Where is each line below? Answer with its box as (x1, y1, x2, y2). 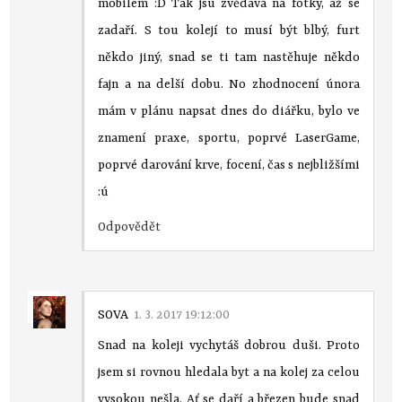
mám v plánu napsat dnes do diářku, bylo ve (98, 103, 360, 118)
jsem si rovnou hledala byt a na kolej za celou (98, 364, 360, 380)
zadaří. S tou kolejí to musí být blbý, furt (98, 22, 360, 38)
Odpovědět (98, 219, 162, 234)
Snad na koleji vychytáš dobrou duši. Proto (98, 337, 360, 353)
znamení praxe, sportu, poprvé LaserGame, (98, 130, 360, 145)
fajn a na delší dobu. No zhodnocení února (98, 76, 360, 92)
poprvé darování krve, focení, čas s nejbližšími (98, 157, 360, 172)
